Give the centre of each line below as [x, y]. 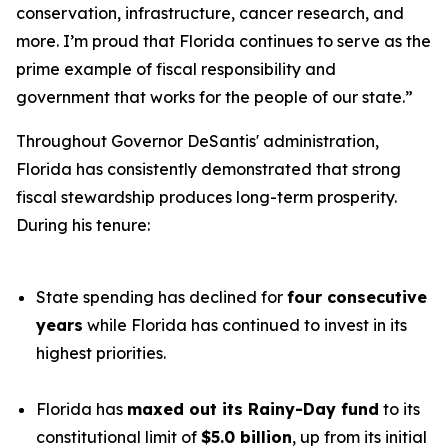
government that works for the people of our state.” [214, 97]
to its [399, 409]
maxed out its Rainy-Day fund [253, 409]
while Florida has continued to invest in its [245, 325]
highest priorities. [101, 353]
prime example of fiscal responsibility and [176, 69]
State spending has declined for [161, 297]
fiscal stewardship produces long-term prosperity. [206, 197]
